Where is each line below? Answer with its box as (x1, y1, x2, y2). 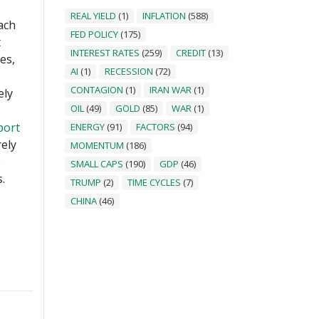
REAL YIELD (70, 9, 116, 22)
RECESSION (105, 64, 153, 78)
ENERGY (70, 120, 105, 133)
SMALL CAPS (70, 157, 123, 170)
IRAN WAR (150, 83, 192, 96)
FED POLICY (70, 27, 118, 41)
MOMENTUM (70, 138, 124, 152)
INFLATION (142, 9, 186, 22)
